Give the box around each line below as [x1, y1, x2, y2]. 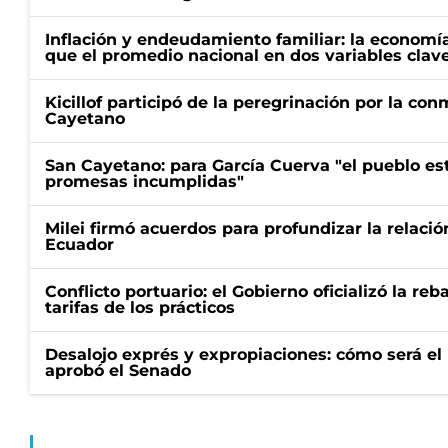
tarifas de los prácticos [45, 298, 235, 317]
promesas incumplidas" [45, 172, 244, 191]
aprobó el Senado [45, 361, 191, 380]
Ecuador [45, 235, 114, 254]
